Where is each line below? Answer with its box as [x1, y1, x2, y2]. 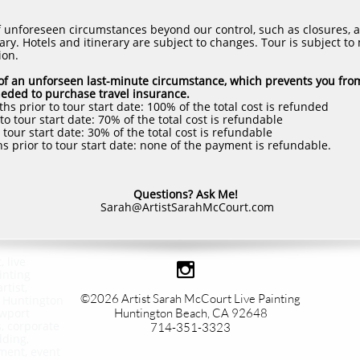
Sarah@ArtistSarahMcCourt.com [100, 199, 274, 215]
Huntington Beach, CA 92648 [113, 305, 268, 321]
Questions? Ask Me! [133, 186, 238, 202]
